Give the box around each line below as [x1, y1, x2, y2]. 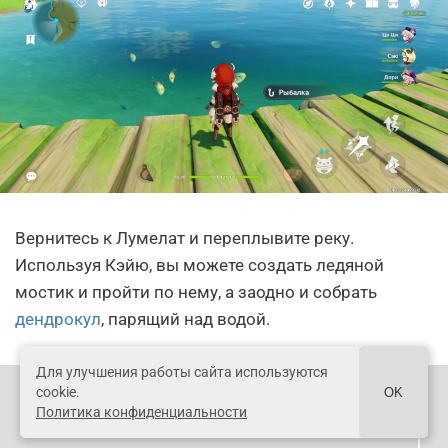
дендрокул [15, 309, 101, 330]
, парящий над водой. [101, 309, 270, 330]
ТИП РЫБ [174, 402, 244, 422]
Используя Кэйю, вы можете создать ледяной [15, 255, 384, 276]
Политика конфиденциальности [36, 404, 247, 420]
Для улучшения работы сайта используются [36, 364, 328, 380]
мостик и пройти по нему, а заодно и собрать [15, 282, 377, 303]
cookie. [36, 384, 80, 400]
